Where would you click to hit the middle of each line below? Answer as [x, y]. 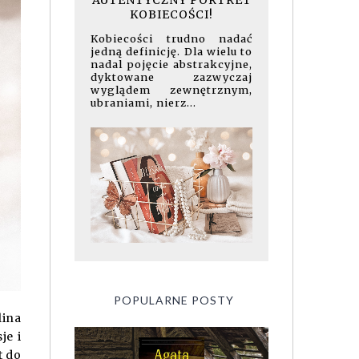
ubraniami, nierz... [143, 102]
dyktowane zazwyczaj [171, 77]
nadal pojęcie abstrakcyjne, [171, 64]
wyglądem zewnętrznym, [171, 89]
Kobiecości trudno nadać [171, 38]
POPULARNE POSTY [173, 300]
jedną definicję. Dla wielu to [171, 51]
